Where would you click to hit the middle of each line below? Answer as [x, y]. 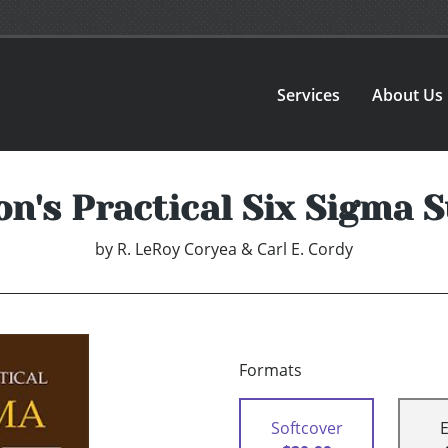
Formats [270, 370]
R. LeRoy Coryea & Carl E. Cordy [235, 249]
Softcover [306, 428]
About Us [408, 94]
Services [309, 94]
